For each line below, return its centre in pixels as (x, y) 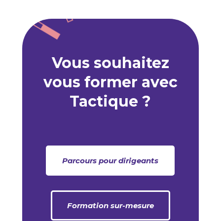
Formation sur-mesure (110, 205)
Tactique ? (110, 101)
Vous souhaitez (110, 63)
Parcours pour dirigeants (110, 160)
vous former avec (110, 82)
